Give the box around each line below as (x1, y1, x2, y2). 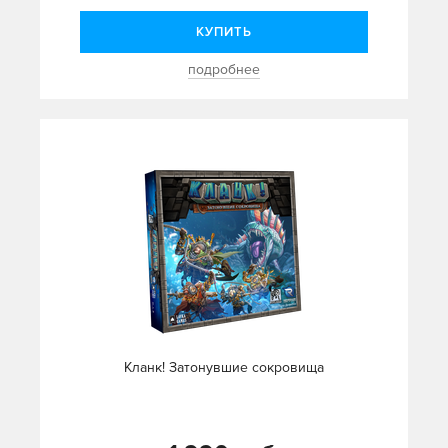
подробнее (188, 61, 260, 79)
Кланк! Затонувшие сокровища (124, 359, 324, 377)
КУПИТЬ (196, 24, 252, 41)
